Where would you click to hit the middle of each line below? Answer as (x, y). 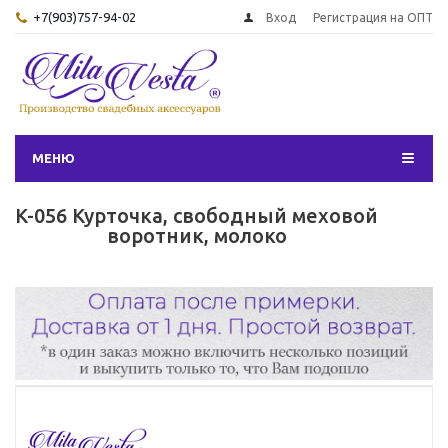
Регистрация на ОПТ (373, 17)
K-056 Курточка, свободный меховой (196, 215)
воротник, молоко (196, 235)
